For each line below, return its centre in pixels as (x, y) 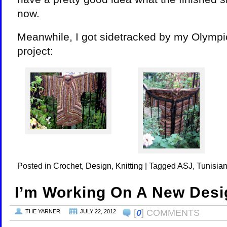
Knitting (129, 166)
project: (35, 51)
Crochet (67, 166)
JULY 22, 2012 (98, 211)
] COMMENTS (171, 213)
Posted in (34, 166)
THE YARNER (43, 211)
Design (99, 166)
